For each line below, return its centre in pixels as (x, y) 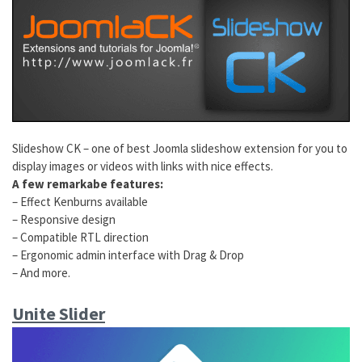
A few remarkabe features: (88, 184)
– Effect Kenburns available (80, 202)
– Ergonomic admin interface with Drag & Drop (128, 255)
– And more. (41, 273)
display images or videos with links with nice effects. (143, 166)
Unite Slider (59, 313)
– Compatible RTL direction (80, 238)
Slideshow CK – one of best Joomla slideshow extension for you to (180, 149)
